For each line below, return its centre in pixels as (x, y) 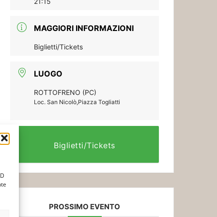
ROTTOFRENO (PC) (65, 92)
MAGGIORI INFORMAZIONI (84, 28)
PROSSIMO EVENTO (85, 207)
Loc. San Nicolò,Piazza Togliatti (77, 102)
